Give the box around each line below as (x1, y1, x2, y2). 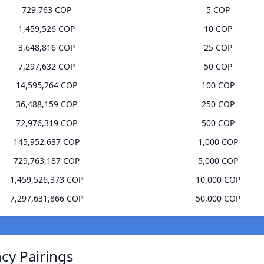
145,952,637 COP (13, 136, 80, 148)
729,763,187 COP (13, 155, 80, 167)
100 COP (201, 80, 235, 91)
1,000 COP (197, 136, 238, 148)
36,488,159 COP (15, 98, 77, 110)
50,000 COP (195, 193, 240, 204)
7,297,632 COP (18, 61, 75, 72)
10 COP (203, 23, 232, 35)
